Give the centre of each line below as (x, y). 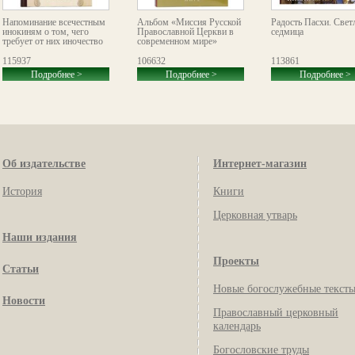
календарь (237, 326)
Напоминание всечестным (54, 22)
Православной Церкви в (185, 31)
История (22, 191)
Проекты (236, 261)
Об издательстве (44, 163)
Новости (24, 300)
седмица (287, 31)
